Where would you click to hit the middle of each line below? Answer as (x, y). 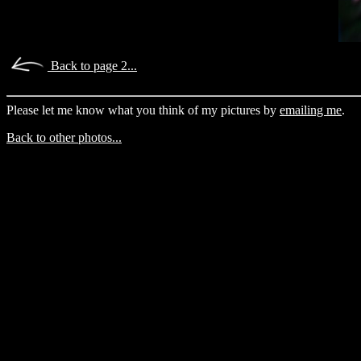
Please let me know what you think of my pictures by (143, 110)
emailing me (311, 110)
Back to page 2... (92, 66)
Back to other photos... (64, 138)
